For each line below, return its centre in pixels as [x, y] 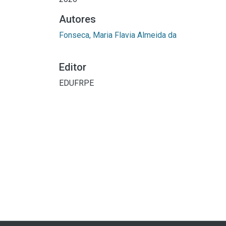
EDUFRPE [76, 83]
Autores [77, 19]
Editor [73, 67]
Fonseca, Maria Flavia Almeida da [118, 35]
